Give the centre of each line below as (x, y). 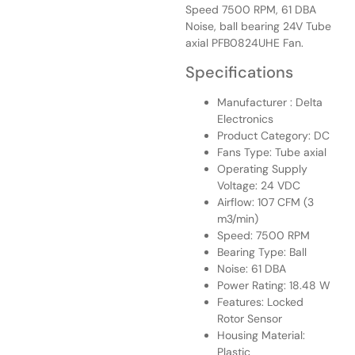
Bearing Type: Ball (262, 252)
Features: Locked (260, 302)
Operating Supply (262, 169)
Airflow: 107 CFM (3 (265, 202)
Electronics (245, 119)
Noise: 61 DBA (252, 269)
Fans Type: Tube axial (272, 153)
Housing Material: (261, 336)
